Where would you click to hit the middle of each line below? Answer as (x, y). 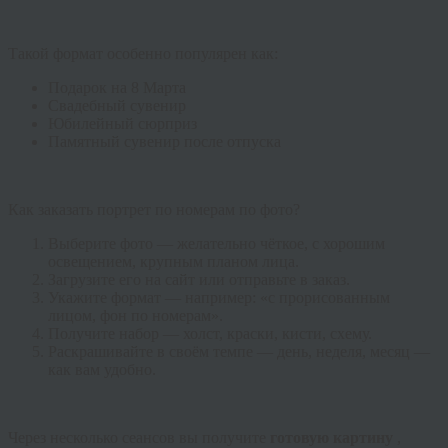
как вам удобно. (102, 370)
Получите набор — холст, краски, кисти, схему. (210, 334)
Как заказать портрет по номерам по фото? (154, 210)
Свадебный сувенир (117, 106)
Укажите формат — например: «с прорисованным (219, 298)
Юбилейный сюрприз (122, 124)
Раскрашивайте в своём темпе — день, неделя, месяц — (239, 352)
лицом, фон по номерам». (135, 316)
